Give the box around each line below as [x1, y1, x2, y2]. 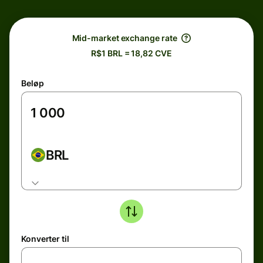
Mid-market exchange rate [72, 33, 177, 43]
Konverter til [21, 234, 69, 244]
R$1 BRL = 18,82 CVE [91, 48, 172, 58]
